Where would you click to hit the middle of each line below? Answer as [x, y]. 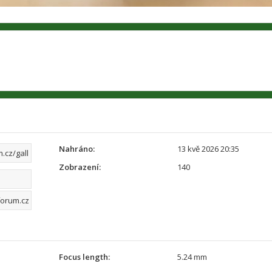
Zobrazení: [80, 167]
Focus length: [85, 257]
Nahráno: [77, 149]
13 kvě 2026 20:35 [209, 149]
